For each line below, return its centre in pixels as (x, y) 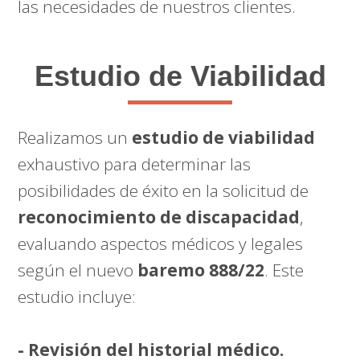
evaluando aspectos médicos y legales (161, 243)
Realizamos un (75, 137)
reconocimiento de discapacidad (159, 217)
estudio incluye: (77, 297)
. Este (284, 270)
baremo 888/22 (201, 270)
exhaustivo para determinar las (135, 164)
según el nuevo (78, 270)
